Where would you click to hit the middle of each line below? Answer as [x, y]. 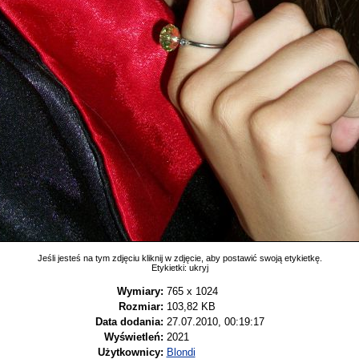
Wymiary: [140, 291]
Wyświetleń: [133, 337]
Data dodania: [129, 321]
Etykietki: [170, 267]
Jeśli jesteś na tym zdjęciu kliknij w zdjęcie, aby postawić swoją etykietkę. [179, 258]
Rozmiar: [141, 306]
